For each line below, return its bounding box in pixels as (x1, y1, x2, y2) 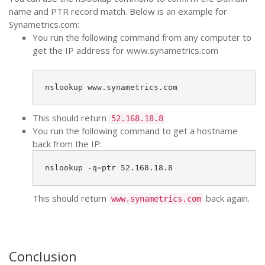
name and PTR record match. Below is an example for (9, 5, 227, 17)
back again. (203, 192, 250, 204)
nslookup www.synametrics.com (45, 83, 177, 92)
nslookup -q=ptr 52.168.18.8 (45, 163, 173, 172)
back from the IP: (33, 138, 102, 150)
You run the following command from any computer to (33, 31, 251, 43)
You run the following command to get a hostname (33, 125, 238, 137)
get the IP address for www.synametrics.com (33, 44, 218, 56)
